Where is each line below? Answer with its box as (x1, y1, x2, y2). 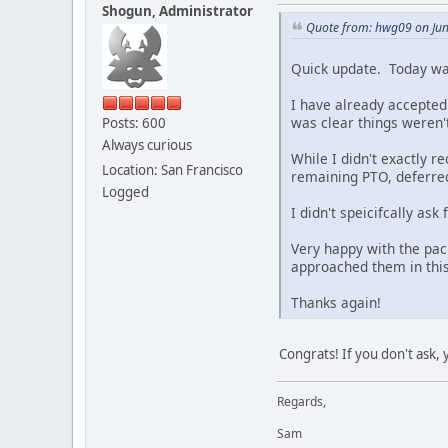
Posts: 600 (102, 114, 166, 133)
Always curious (102, 136, 192, 155)
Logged (102, 183, 149, 202)
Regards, (277, 392, 326, 410)
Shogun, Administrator (102, 2, 253, 21)
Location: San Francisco (102, 161, 243, 180)
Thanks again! (291, 292, 381, 312)
